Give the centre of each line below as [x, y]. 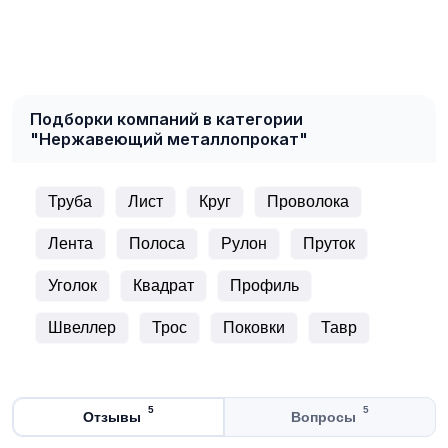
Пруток [329, 243]
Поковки [254, 327]
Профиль [264, 285]
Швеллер [82, 327]
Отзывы [112, 416]
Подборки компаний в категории [166, 118]
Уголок [72, 285]
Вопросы [323, 416]
